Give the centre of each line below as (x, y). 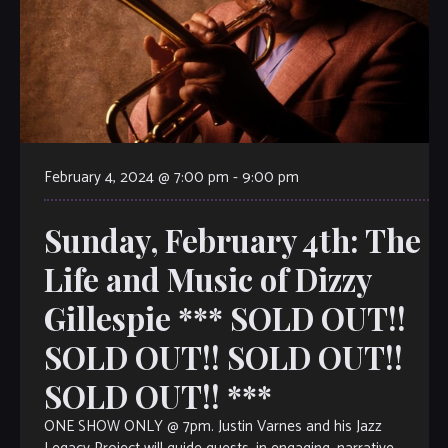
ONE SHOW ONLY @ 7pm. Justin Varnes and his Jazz (212, 427)
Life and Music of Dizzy (207, 279)
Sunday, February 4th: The (232, 240)
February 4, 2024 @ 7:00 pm (136, 178)
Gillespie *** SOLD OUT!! (224, 318)
